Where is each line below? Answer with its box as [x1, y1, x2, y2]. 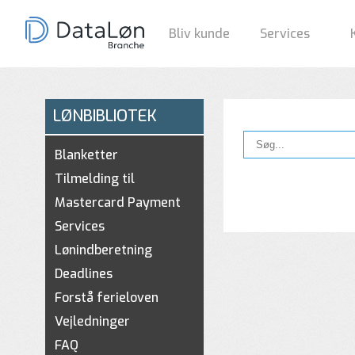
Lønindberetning [55, 242, 152, 258]
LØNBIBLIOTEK [53, 105, 157, 127]
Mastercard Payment [55, 194, 181, 211]
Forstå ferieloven [55, 289, 158, 306]
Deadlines [55, 265, 113, 282]
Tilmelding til [55, 170, 135, 187]
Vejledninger [55, 313, 130, 330]
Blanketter [55, 147, 118, 163]
